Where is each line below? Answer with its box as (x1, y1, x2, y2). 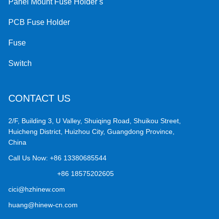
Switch (8, 59, 32, 67)
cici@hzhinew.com (8, 185, 66, 194)
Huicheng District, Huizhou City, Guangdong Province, (8, 128, 175, 136)
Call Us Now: (8, 154, 50, 162)
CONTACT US (8, 92, 71, 104)
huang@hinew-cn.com (8, 201, 78, 209)
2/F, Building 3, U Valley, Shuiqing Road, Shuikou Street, (8, 117, 181, 125)
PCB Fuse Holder (8, 18, 70, 26)
